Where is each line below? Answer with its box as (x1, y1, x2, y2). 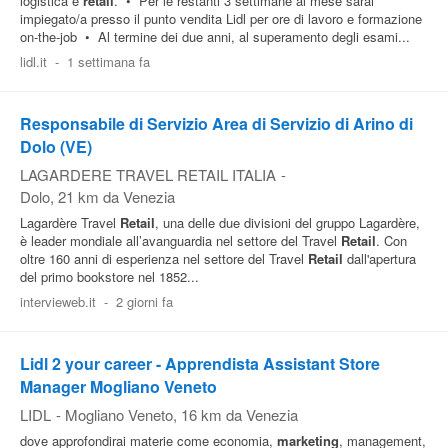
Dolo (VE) (20, 135, 92, 158)
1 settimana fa (66, 52, 150, 71)
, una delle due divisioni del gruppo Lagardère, (155, 213, 420, 232)
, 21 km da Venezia (50, 186, 175, 207)
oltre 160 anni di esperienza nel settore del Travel (20, 249, 308, 268)
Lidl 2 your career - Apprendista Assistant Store (20, 352, 380, 375)
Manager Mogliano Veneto (20, 375, 217, 398)
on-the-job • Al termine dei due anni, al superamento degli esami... (20, 27, 410, 46)
